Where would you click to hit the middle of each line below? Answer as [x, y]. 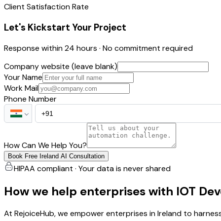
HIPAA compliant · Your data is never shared [92, 168]
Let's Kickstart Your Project [65, 27]
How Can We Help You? [45, 145]
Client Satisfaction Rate [46, 7]
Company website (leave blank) [61, 66]
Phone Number [30, 99]
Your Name [23, 77]
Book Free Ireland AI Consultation [56, 156]
